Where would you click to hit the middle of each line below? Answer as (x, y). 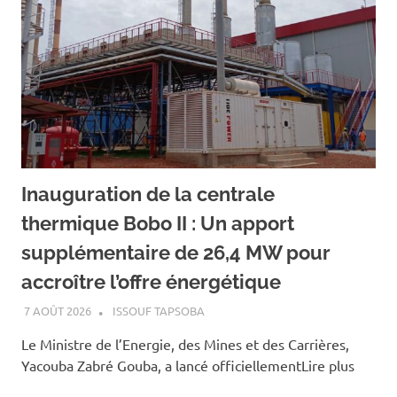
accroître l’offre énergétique (151, 332)
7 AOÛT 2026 (57, 362)
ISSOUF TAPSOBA (158, 362)
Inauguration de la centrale (148, 244)
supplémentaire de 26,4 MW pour (176, 303)
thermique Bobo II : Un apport (158, 273)
